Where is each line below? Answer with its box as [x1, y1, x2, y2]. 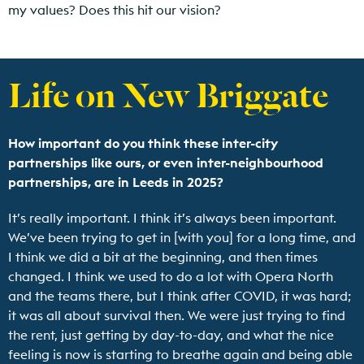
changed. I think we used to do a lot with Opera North [8, 268, 333, 285]
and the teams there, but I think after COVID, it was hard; [8, 288, 351, 305]
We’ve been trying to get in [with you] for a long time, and [8, 229, 356, 246]
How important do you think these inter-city [8, 135, 278, 152]
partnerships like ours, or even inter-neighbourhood [8, 154, 323, 171]
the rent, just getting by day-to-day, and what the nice [8, 327, 334, 344]
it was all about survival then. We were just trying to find [8, 307, 345, 324]
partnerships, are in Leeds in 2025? [8, 174, 223, 191]
